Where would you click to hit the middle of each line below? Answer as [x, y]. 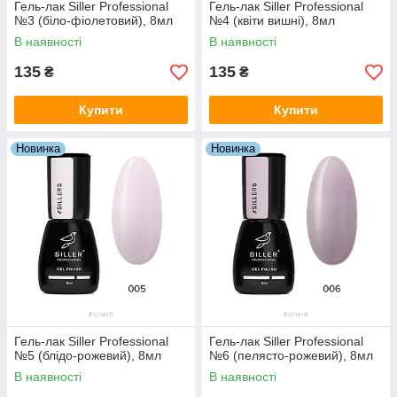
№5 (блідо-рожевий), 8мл [88, 356]
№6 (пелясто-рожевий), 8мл [291, 356]
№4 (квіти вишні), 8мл [272, 21]
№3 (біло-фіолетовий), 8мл [93, 21]
